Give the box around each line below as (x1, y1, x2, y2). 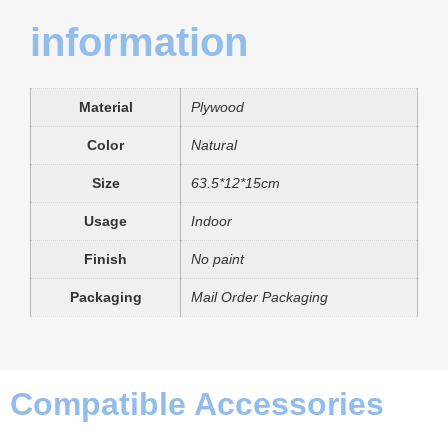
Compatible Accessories (10, 385, 384, 422)
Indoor (191, 212, 232, 229)
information (30, 19, 248, 64)
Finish (84, 250, 127, 267)
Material (78, 98, 133, 115)
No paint (191, 250, 244, 267)
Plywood (191, 98, 244, 115)
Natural (191, 136, 237, 153)
